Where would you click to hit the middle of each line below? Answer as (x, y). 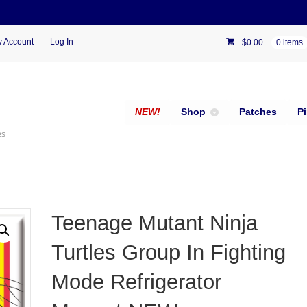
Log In (61, 42)
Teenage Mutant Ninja (154, 223)
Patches (258, 112)
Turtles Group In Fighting (168, 252)
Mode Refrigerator (136, 282)
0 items (290, 43)
